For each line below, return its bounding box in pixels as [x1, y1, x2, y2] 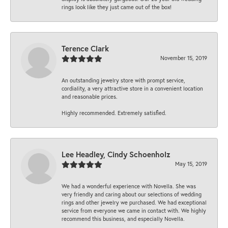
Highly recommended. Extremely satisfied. [62, 109, 166, 117]
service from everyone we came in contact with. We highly [62, 207, 206, 215]
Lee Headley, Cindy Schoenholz [62, 149, 170, 160]
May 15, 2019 [175, 160, 207, 168]
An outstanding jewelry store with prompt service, [62, 76, 185, 84]
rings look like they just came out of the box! [62, 3, 172, 11]
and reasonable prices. [62, 93, 118, 101]
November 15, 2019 [160, 54, 207, 62]
